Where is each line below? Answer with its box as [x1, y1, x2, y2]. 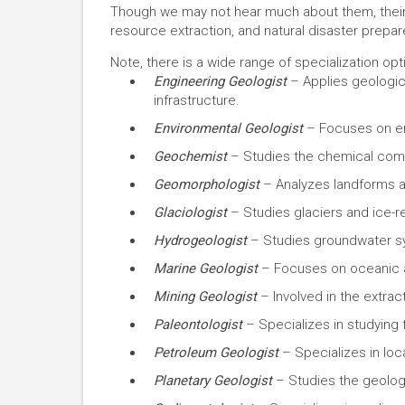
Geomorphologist [153, 176, 263, 193]
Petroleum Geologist [153, 344, 278, 361]
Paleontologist [153, 316, 246, 333]
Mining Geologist [153, 288, 257, 305]
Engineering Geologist [153, 73, 287, 89]
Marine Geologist [153, 260, 258, 277]
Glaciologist [153, 204, 231, 221]
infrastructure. [153, 92, 240, 108]
